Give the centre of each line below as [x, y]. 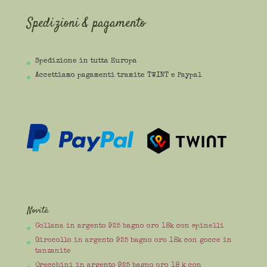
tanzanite [53, 251]
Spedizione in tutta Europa [86, 62]
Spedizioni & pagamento [86, 24]
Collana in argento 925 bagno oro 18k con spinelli [129, 226]
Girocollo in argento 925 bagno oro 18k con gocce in [133, 240]
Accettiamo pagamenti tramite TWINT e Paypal [118, 76]
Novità [38, 210]
